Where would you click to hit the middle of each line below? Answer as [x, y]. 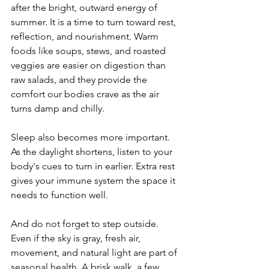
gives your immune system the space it [94, 181]
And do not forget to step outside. [86, 224]
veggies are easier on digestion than [89, 65]
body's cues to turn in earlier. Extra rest [94, 166]
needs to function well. [59, 195]
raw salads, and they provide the [80, 80]
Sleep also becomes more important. [92, 138]
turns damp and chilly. [58, 109]
